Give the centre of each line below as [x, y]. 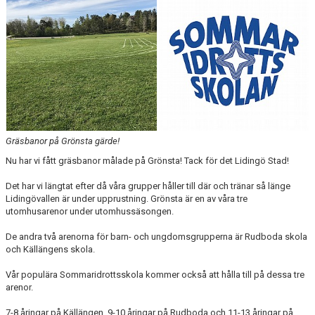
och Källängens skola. [50, 249]
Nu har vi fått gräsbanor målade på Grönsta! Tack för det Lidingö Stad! [147, 161]
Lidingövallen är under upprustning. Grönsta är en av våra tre [127, 199]
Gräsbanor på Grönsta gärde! [63, 141]
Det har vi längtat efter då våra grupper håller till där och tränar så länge [148, 186]
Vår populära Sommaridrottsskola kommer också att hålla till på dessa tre [155, 275]
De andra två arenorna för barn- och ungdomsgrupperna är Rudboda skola [156, 237]
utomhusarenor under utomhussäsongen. [90, 211]
